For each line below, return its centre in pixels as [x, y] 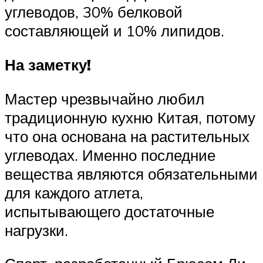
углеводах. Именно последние [110, 155]
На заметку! [48, 64]
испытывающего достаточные [109, 211]
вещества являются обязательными [131, 173]
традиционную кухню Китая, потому [130, 117]
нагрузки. [36, 230]
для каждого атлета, [74, 192]
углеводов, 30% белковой [94, 12]
